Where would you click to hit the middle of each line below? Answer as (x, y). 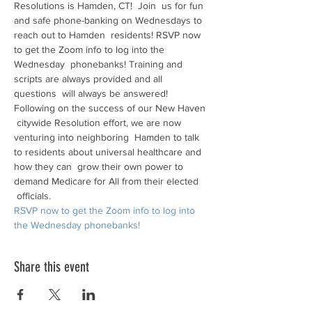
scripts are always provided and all (89, 79)
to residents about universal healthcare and (109, 152)
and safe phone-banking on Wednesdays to (109, 20)
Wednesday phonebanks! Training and (100, 64)
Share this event (52, 267)
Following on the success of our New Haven (111, 108)
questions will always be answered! (91, 93)
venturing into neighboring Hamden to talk (108, 137)
